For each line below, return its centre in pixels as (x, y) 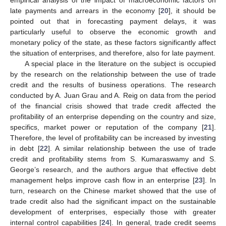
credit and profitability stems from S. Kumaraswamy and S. (113, 159)
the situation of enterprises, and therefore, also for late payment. (113, 53)
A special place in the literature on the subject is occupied (120, 63)
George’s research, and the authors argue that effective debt (113, 169)
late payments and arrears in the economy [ (85, 10)
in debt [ (25, 148)
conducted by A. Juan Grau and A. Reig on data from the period (113, 95)
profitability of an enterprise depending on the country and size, (113, 116)
